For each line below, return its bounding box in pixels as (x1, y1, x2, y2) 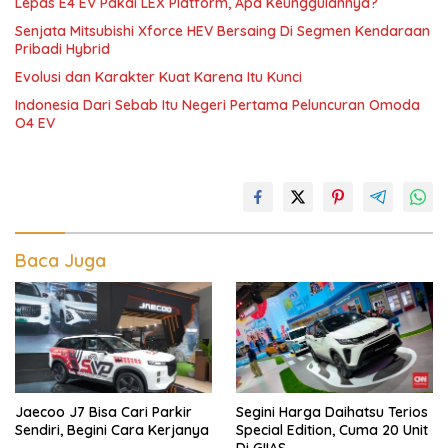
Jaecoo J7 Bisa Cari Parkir (15, 402, 192, 421)
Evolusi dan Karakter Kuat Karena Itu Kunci (15, 68, 302, 86)
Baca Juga (15, 249, 106, 272)
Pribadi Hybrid (15, 40, 110, 58)
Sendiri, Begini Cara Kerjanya (15, 420, 209, 439)
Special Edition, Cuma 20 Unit (236, 420, 428, 439)
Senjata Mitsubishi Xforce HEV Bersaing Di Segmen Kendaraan (15, 22, 430, 40)
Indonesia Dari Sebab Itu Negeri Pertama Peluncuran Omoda (15, 96, 420, 114)
